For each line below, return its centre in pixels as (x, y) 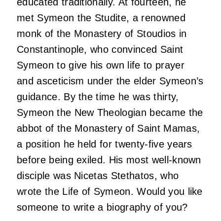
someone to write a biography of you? (102, 207)
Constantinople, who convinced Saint (100, 49)
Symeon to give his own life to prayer (101, 65)
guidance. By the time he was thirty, (98, 96)
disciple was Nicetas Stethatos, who (98, 175)
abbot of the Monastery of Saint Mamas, (109, 128)
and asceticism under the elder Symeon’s (110, 81)
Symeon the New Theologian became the (110, 112)
